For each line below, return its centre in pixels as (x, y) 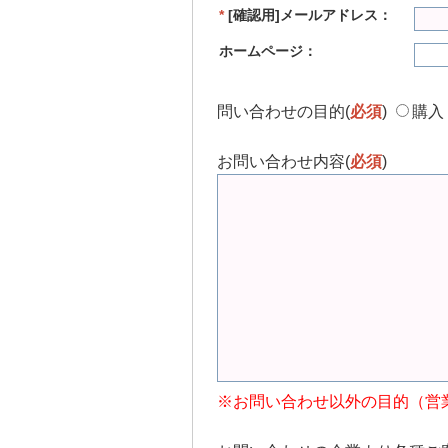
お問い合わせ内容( (283, 162)
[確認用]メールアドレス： (310, 15)
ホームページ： (268, 51)
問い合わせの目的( (283, 112)
